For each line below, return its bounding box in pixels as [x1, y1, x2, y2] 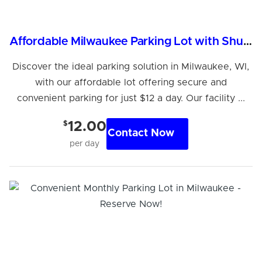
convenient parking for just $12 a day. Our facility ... [16, 93, 245, 103]
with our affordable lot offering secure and [35, 77, 227, 87]
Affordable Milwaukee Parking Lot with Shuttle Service [243, 35, 252, 47]
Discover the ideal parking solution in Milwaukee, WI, [12, 61, 250, 71]
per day [70, 139, 100, 148]
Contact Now [107, 128, 174, 139]
